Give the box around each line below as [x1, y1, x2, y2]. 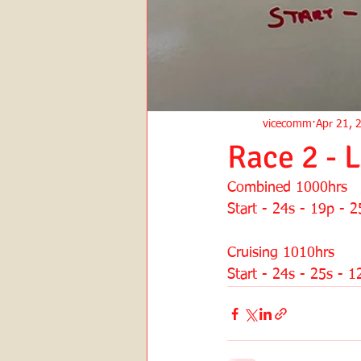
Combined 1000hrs [227, 180, 347, 195]
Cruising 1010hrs [227, 246, 334, 260]
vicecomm [263, 118, 312, 130]
